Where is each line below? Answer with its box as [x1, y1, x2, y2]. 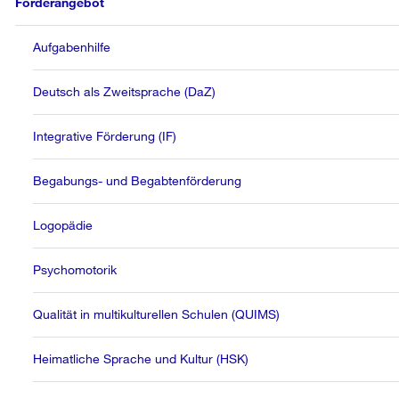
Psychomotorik [33, 262, 118, 277]
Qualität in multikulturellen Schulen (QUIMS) [33, 306, 281, 322]
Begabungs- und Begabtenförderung [33, 173, 242, 188]
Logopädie [33, 217, 94, 232]
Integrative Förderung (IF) [33, 128, 177, 143]
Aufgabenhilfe [33, 39, 111, 54]
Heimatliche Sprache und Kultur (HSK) [33, 351, 249, 366]
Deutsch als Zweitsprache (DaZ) [33, 84, 216, 99]
